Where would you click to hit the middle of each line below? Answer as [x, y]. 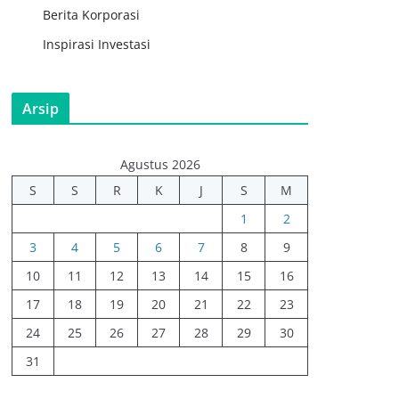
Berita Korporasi [91, 15]
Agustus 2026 [160, 164]
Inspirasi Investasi [97, 44]
